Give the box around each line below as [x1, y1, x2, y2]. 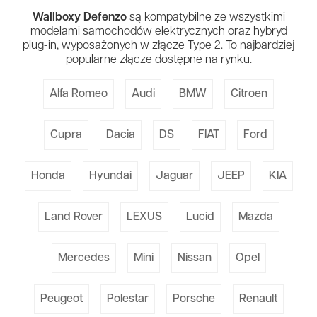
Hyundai [88, 171, 132, 183]
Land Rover [44, 212, 103, 224]
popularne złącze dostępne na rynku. [65, 54, 252, 66]
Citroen [231, 88, 267, 100]
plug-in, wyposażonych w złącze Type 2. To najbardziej [23, 40, 294, 52]
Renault [238, 294, 277, 306]
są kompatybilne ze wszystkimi [126, 11, 285, 23]
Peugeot [40, 294, 83, 306]
